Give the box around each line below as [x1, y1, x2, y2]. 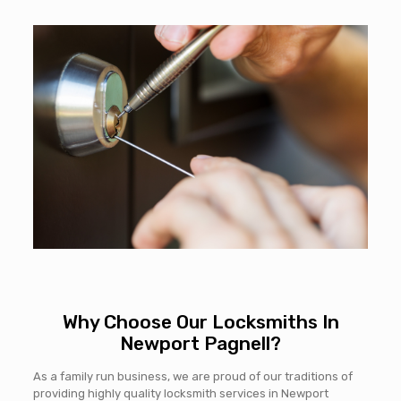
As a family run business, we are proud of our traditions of [32, 369, 353, 383]
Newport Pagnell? [120, 331, 281, 354]
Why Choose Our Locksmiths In [62, 310, 339, 333]
